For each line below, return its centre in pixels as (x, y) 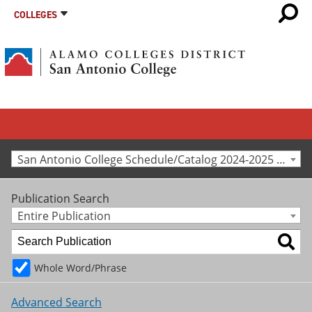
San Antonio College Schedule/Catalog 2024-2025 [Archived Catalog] (281, 159)
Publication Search (60, 198)
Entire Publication (64, 216)
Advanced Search (56, 302)
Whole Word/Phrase (80, 267)
